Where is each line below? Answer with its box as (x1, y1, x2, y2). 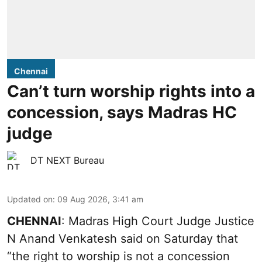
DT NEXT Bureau (30, 154, 104, 167)
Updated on (7, 194, 53, 205)
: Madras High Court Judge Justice (61, 214, 254, 229)
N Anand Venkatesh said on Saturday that (7, 232, 238, 246)
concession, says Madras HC (7, 102, 237, 123)
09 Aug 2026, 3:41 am (57, 194, 143, 205)
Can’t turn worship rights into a (7, 81, 255, 102)
